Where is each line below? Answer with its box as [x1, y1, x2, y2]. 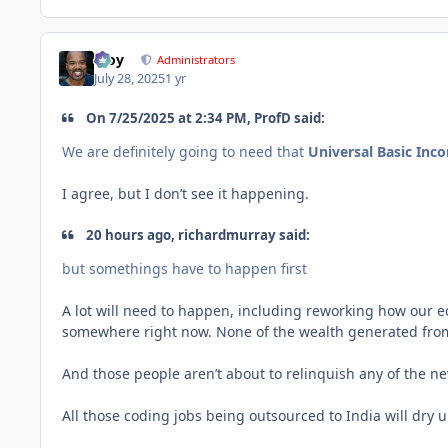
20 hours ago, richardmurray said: [83, 226, 311, 244]
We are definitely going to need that [62, 142, 308, 161]
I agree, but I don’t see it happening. [62, 184, 309, 203]
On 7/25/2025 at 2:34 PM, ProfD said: [83, 108, 326, 127]
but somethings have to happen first [62, 259, 307, 279]
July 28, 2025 [94, 69, 166, 87]
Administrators [157, 52, 236, 68]
